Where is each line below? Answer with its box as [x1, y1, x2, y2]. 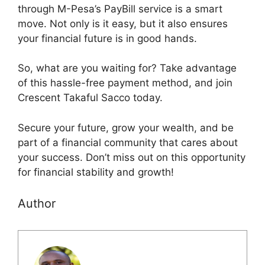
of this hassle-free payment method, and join [18, 77, 232, 89]
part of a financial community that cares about [18, 136, 238, 148]
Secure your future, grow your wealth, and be [18, 121, 234, 134]
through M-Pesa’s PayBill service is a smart [18, 2, 222, 15]
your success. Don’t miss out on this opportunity [18, 151, 245, 163]
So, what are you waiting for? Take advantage [18, 62, 237, 74]
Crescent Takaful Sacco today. [18, 92, 163, 104]
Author [18, 196, 56, 211]
